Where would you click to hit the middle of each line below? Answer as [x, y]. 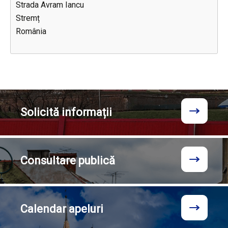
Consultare [49, 161]
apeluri [86, 209]
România [31, 31]
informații [85, 112]
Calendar [45, 209]
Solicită [40, 112]
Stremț [28, 18]
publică [97, 161]
